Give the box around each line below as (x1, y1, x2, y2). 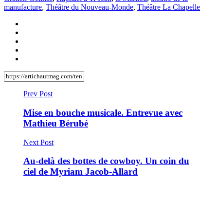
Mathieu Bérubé (23, 118, 88, 128)
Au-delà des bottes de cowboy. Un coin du (23, 156, 189, 166)
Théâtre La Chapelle (137, 3, 200, 12)
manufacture (4, 3, 42, 12)
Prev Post (23, 90, 53, 98)
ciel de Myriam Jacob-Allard (23, 166, 138, 177)
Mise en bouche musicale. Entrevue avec (23, 107, 182, 118)
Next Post (23, 138, 54, 146)
